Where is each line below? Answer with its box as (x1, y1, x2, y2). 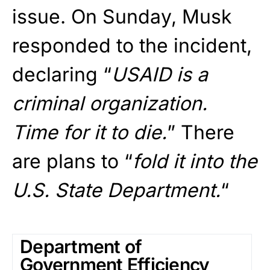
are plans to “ (12, 149, 133, 173)
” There (167, 120, 234, 144)
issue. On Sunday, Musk (12, 4, 232, 28)
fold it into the (133, 149, 257, 173)
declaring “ (12, 62, 111, 86)
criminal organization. (12, 91, 207, 115)
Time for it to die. (12, 120, 167, 144)
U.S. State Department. (12, 178, 221, 202)
